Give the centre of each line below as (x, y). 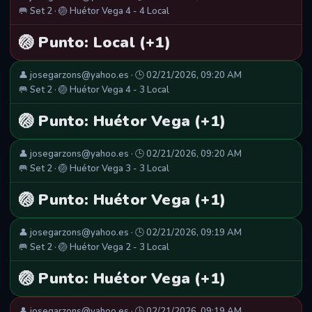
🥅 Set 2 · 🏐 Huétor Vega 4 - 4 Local (94, 11)
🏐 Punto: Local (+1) (95, 43)
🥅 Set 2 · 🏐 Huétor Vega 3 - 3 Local (94, 169)
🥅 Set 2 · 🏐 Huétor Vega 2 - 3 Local (94, 248)
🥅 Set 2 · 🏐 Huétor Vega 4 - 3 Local (94, 90)
